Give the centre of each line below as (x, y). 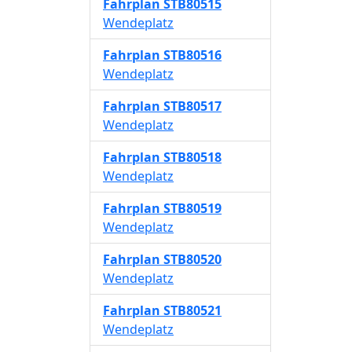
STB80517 (192, 106)
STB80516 (192, 55)
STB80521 (192, 310)
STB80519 (192, 208)
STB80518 (192, 157)
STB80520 (192, 259)
